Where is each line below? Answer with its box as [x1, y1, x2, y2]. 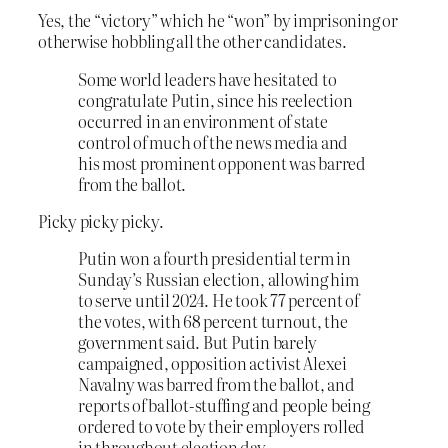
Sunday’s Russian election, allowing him [78, 267, 359, 292]
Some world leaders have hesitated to [78, 66, 337, 91]
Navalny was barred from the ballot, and [78, 372, 355, 397]
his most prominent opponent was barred [78, 150, 366, 175]
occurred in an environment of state [78, 108, 328, 133]
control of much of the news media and [78, 129, 349, 154]
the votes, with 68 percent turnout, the [78, 309, 348, 334]
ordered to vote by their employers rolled [78, 414, 366, 439]
